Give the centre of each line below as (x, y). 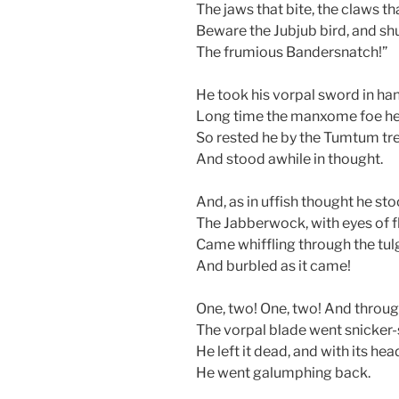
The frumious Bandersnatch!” (292, 52)
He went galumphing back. (283, 372)
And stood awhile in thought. (289, 159)
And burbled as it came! (273, 265)
